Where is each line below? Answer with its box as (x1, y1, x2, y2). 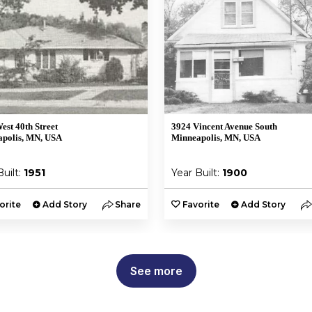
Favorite (182, 199, 219, 210)
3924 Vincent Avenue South (171, 121, 277, 132)
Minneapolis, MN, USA (171, 132, 260, 143)
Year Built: (171, 166, 222, 179)
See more (130, 264, 182, 278)
